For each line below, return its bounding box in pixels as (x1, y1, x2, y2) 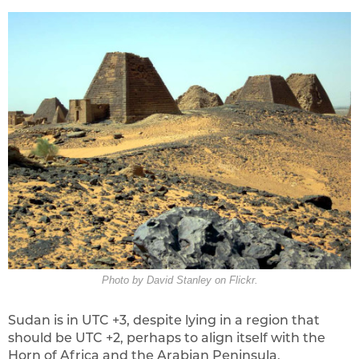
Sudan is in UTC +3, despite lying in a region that (8, 312, 320, 328)
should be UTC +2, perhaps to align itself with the (8, 329, 325, 345)
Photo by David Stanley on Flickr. (101, 274, 258, 287)
